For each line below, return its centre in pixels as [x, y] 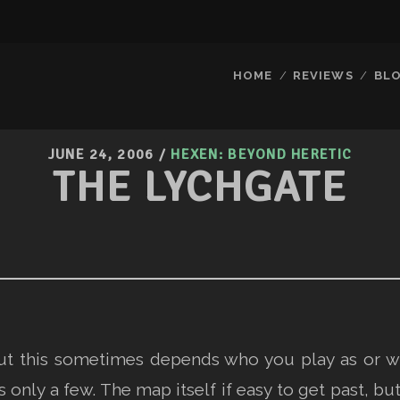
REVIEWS [323, 75]
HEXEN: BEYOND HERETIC [262, 154]
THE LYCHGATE [200, 187]
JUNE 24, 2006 [101, 154]
